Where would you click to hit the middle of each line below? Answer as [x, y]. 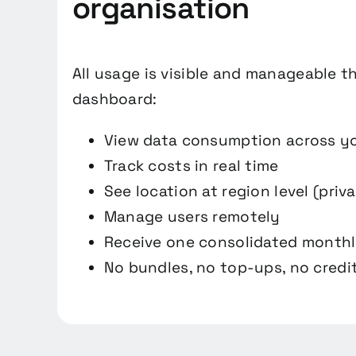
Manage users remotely [192, 217]
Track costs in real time [191, 166]
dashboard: [114, 99]
